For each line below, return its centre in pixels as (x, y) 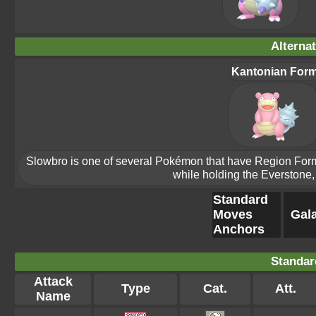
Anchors (239, 229)
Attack (53, 281)
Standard (241, 200)
